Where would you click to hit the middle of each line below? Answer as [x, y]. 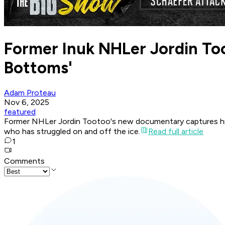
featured [20, 112]
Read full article [176, 132]
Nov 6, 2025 [27, 102]
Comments [24, 161]
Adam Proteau [30, 93]
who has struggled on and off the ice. [72, 132]
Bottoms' [38, 68]
